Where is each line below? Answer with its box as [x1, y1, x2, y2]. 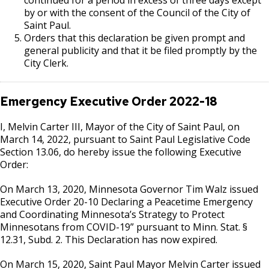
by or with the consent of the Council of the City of [24, 5, 250, 19]
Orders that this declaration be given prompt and [24, 31, 245, 44]
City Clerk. [24, 56, 68, 70]
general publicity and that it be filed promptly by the [24, 43, 257, 57]
